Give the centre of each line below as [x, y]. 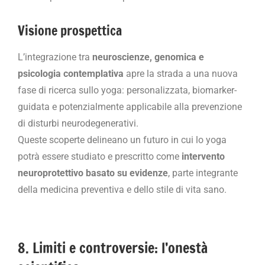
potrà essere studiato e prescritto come [100, 157]
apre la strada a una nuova [181, 74]
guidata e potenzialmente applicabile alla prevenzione [130, 107]
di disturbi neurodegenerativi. [78, 124]
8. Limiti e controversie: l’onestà [113, 248]
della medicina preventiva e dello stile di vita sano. [122, 190]
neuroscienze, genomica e [148, 57]
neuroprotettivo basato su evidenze [93, 173]
